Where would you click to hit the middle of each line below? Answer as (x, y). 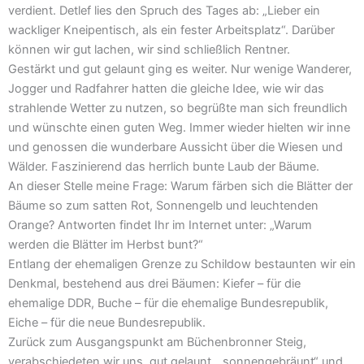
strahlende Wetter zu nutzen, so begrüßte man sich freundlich (178, 108)
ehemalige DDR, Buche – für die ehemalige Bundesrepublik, (168, 303)
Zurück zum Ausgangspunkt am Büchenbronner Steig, (157, 342)
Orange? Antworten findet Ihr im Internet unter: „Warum (160, 225)
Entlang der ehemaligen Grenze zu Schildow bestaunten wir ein (182, 264)
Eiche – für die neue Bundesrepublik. (107, 323)
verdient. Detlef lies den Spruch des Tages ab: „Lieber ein (164, 11)
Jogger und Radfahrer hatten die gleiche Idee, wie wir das (166, 89)
